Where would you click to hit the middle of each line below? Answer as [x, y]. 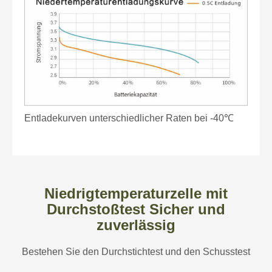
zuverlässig [136, 225]
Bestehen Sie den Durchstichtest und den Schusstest [136, 251]
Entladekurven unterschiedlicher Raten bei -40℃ [129, 118]
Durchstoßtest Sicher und [136, 209]
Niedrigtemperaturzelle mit [136, 193]
